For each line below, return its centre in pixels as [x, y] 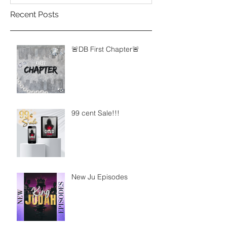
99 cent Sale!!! [96, 113]
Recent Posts [34, 15]
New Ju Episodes [100, 177]
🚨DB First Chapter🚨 [105, 49]
